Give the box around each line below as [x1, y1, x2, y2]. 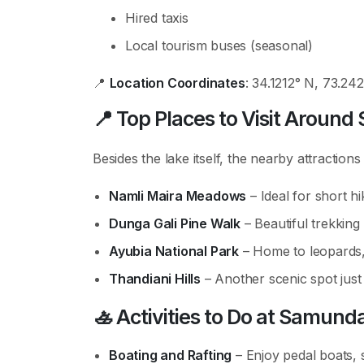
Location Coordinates [109, 75, 245, 91]
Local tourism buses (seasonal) [125, 37, 313, 54]
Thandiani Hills [109, 271, 201, 287]
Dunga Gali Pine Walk [109, 215, 240, 232]
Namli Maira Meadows [109, 188, 247, 204]
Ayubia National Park [109, 243, 239, 259]
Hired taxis [125, 10, 188, 26]
